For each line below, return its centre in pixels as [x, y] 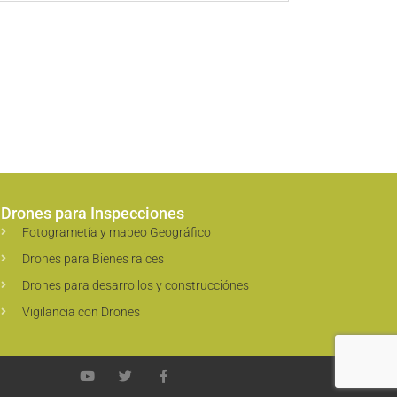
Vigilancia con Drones [82, 311]
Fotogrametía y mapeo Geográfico [117, 232]
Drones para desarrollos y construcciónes [136, 285]
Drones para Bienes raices [93, 258]
